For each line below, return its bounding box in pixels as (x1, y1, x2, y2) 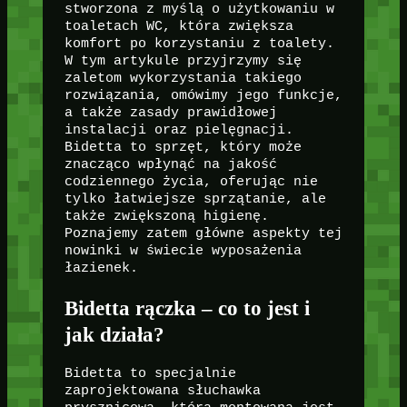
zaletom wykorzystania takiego (64, 71, 302, 86)
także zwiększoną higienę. (64, 209, 269, 224)
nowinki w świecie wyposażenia (64, 243, 302, 259)
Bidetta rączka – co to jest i (64, 295, 310, 320)
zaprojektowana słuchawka (64, 382, 261, 398)
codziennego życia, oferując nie (64, 174, 318, 190)
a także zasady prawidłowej (64, 105, 277, 121)
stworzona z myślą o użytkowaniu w (64, 2, 334, 17)
